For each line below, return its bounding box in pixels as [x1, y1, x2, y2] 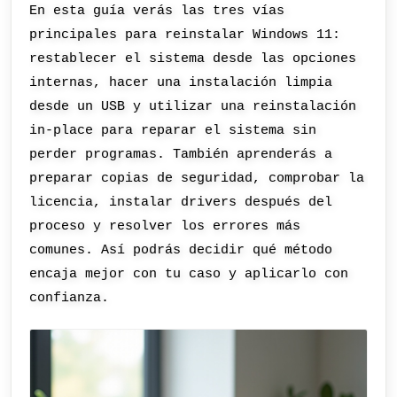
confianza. [29, 290, 110, 307]
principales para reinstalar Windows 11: [29, 27, 341, 43]
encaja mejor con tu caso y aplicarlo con [29, 266, 349, 283]
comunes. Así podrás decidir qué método [29, 242, 333, 259]
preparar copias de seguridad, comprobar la [29, 170, 365, 187]
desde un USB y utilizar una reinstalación [29, 98, 357, 115]
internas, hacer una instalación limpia [29, 74, 333, 91]
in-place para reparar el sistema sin [29, 122, 317, 139]
